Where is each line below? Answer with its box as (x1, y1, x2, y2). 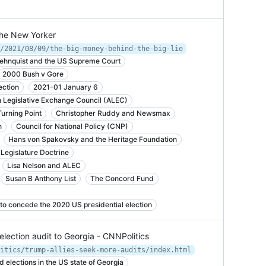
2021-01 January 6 (33, 83, 98, 91)
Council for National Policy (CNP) (16, 122, 128, 131)
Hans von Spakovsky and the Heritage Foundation (8, 135, 177, 144)
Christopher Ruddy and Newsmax (56, 109, 170, 118)
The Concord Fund (90, 174, 154, 183)
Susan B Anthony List (5, 174, 76, 183)
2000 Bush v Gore (2, 69, 64, 78)
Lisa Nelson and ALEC (7, 161, 81, 170)
